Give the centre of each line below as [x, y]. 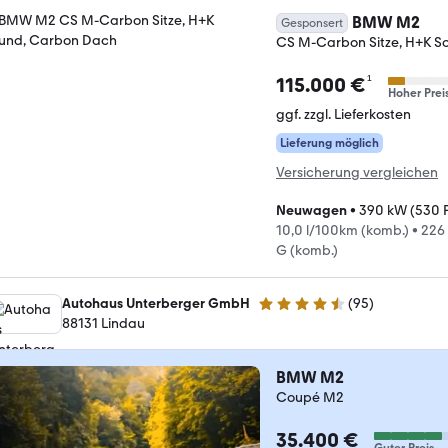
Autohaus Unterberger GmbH [156, 303]
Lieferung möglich [329, 143]
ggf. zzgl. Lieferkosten [343, 114]
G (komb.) [307, 250]
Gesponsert [312, 23]
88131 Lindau [103, 323]
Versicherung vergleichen [357, 172]
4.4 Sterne [289, 312]
